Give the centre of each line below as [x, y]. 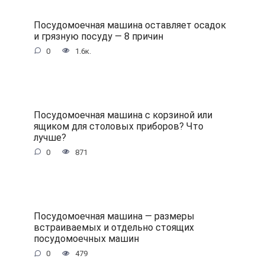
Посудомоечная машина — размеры [114, 216]
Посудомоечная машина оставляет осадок [130, 25]
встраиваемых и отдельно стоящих [114, 227]
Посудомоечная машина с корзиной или [123, 115]
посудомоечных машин [86, 238]
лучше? [50, 137]
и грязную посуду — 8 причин [98, 36]
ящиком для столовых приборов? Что [118, 126]
